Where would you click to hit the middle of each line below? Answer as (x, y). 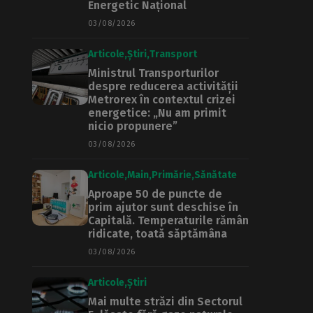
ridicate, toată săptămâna (158, 234)
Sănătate (216, 175)
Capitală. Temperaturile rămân (168, 220)
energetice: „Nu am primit (157, 113)
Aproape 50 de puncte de (155, 194)
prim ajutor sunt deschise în (163, 207)
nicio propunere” (133, 126)
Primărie (172, 175)
